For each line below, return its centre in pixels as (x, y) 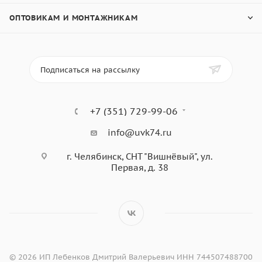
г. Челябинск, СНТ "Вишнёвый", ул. (139, 156)
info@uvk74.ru (139, 132)
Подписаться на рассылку (90, 70)
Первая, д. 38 (139, 168)
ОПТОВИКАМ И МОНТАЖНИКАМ (74, 18)
